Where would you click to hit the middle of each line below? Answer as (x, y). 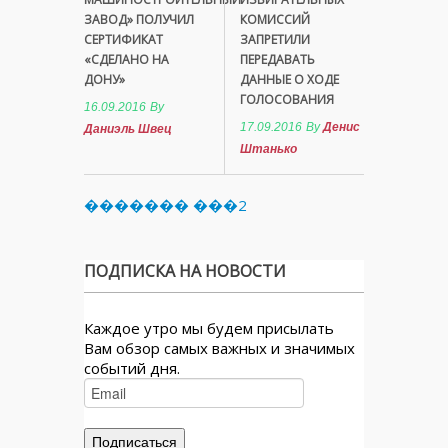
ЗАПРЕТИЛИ (275, 39)
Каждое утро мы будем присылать (209, 327)
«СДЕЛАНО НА (126, 59)
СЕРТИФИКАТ (123, 39)
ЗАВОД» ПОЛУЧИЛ (139, 19)
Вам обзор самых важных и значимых (219, 347)
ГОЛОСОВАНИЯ (287, 99)
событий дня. (132, 367)
